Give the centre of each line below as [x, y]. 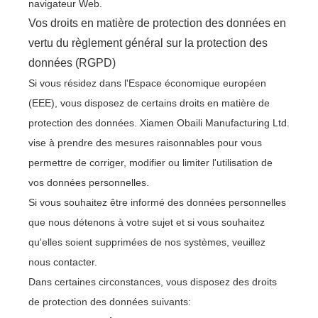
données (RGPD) [72, 63]
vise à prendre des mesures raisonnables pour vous [145, 143]
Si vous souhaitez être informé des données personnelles [157, 202]
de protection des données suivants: [110, 302]
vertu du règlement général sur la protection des [148, 43]
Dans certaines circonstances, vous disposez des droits [153, 282]
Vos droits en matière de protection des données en [157, 23]
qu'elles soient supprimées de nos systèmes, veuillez [147, 242]
